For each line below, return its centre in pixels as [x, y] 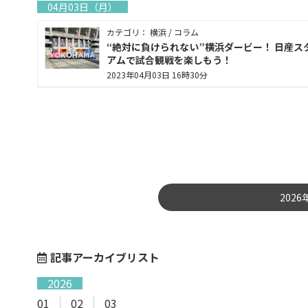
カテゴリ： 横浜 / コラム [152, 32]
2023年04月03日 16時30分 [157, 75]
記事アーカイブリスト [104, 257]
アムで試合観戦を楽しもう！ [169, 60]
